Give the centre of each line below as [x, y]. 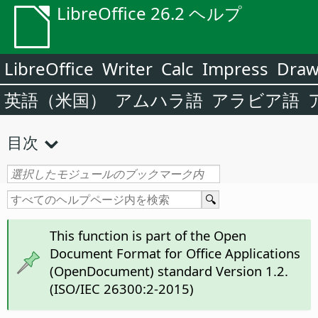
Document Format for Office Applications [175, 253]
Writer [127, 68]
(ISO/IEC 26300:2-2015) [121, 288]
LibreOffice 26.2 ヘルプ [149, 13]
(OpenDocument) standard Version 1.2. [169, 270]
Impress [235, 68]
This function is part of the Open [148, 235]
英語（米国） [55, 100]
